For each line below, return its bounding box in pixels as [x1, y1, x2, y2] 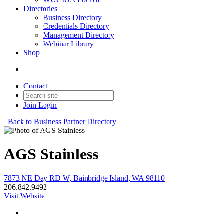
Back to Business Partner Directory [8, 117, 116, 126]
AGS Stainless [4, 145, 98, 163]
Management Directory [43, 31, 114, 39]
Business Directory [43, 13, 102, 22]
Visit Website [4, 191, 44, 200]
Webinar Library [43, 40, 94, 48]
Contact [23, 82, 47, 90]
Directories [23, 4, 57, 13]
